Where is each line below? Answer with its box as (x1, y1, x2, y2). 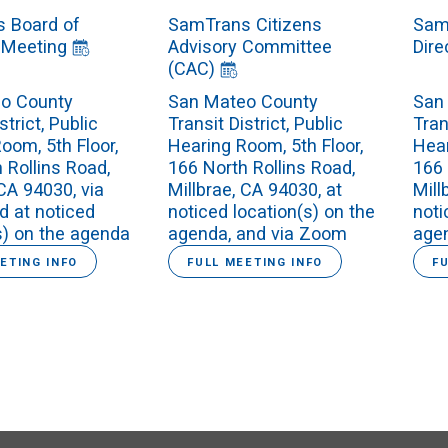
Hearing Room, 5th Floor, (168, 135, 364, 157)
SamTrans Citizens (168, 14, 323, 36)
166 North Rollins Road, (168, 157, 356, 179)
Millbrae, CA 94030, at (168, 179, 343, 201)
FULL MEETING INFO (187, 256, 323, 270)
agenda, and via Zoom (168, 223, 348, 245)
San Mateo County (168, 91, 319, 113)
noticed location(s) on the (168, 201, 376, 223)
